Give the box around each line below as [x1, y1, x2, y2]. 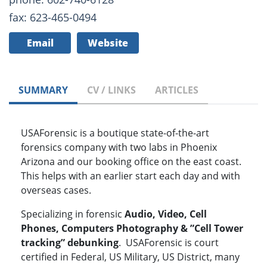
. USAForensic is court [119, 236, 219, 250]
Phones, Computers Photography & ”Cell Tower [21, 222, 243, 235]
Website [88, 36, 128, 50]
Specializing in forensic [21, 207, 125, 221]
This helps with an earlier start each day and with [21, 169, 240, 183]
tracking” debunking [21, 236, 119, 250]
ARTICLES [155, 83, 198, 97]
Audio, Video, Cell [125, 207, 207, 221]
